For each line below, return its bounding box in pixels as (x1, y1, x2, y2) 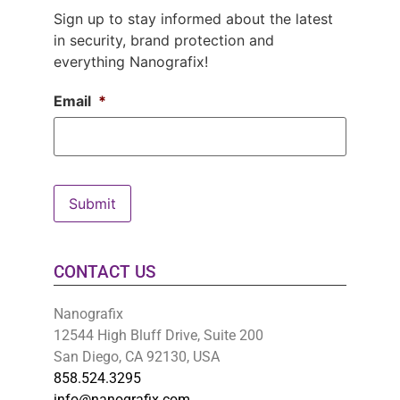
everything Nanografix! (54, 53, 208, 71)
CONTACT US (54, 262, 156, 283)
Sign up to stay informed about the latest (54, 10, 333, 29)
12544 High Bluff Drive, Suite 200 (54, 327, 263, 345)
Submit (69, 195, 116, 213)
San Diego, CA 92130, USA (54, 348, 220, 366)
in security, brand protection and (54, 31, 274, 50)
